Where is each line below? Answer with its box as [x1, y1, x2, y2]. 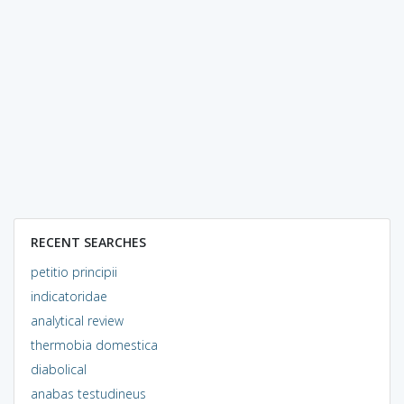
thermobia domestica [30, 335, 158, 353]
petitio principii [30, 262, 117, 280]
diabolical [30, 360, 87, 378]
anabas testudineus [30, 384, 146, 402]
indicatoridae [30, 287, 107, 305]
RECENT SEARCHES [30, 233, 146, 251]
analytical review [30, 311, 124, 329]
